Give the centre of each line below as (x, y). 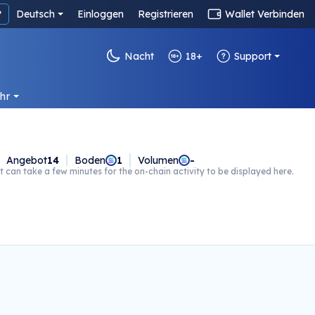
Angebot (27, 160)
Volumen (158, 160)
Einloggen (101, 14)
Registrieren (166, 14)
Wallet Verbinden (265, 14)
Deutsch (36, 14)
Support (253, 56)
